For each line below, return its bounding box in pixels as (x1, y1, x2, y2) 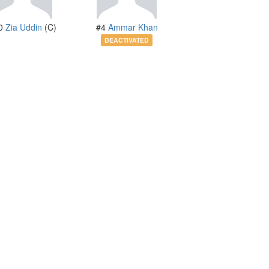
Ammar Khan (107, 21, 158, 34)
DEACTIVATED (104, 35, 149, 45)
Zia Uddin (5, 21, 42, 34)
